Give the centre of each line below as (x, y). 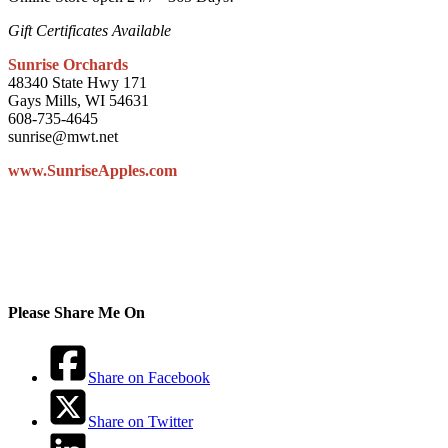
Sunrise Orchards (68, 65)
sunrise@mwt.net (63, 137)
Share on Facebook (149, 377)
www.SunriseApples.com (92, 171)
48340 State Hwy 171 (77, 83)
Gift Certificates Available (91, 31)
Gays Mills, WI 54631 (78, 101)
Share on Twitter (140, 421)
